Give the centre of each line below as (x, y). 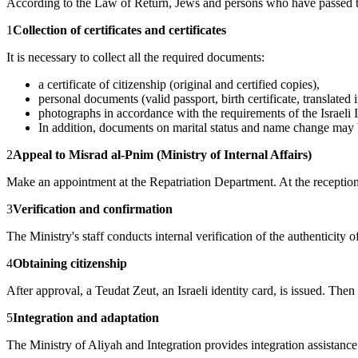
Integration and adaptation (86, 318)
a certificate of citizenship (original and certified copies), (179, 85)
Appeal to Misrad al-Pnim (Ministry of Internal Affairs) (162, 155)
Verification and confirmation (93, 209)
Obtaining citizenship (70, 264)
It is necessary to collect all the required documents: (135, 58)
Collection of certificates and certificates (119, 30)
